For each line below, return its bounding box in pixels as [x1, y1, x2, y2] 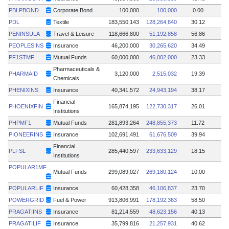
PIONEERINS [9, 131, 43, 138]
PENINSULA [9, 30, 40, 37]
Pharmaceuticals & [53, 65, 100, 72]
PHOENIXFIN [9, 103, 43, 109]
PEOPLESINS [9, 42, 44, 49]
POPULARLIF [9, 185, 44, 191]
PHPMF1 [9, 119, 32, 126]
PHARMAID [9, 70, 38, 77]
